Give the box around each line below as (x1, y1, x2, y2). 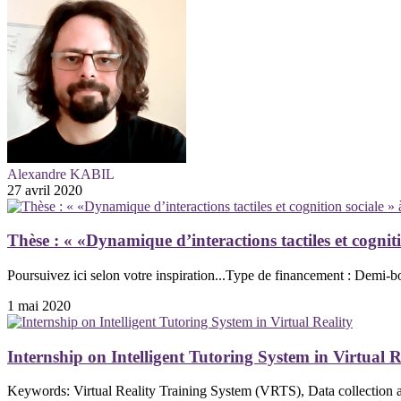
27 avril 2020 (7, 182, 82, 198)
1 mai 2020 (7, 298, 71, 314)
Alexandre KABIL (7, 166, 115, 182)
